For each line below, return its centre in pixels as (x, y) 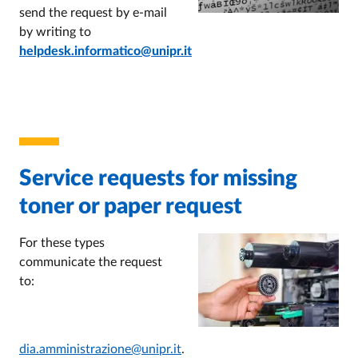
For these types (62, 243)
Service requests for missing (158, 178)
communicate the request (91, 262)
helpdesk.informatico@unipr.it (105, 51)
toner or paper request (131, 206)
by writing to (55, 32)
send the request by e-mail (93, 13)
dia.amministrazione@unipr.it (100, 349)
